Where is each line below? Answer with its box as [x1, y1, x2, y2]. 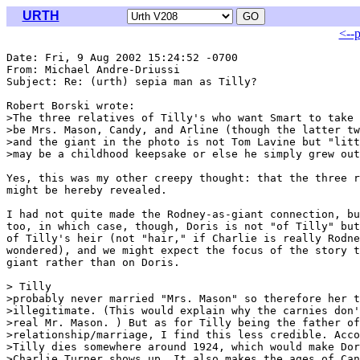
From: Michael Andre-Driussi [6, 63, 186, 76]
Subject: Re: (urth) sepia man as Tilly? [6, 76, 257, 88]
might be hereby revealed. [6, 184, 167, 196]
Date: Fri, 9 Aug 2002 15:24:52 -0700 [6, 51, 238, 63]
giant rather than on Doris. [6, 256, 180, 268]
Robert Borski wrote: [6, 100, 135, 112]
